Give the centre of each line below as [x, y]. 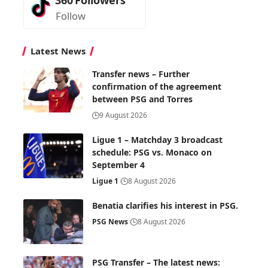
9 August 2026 [123, 115]
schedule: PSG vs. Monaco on [152, 152]
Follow [71, 16]
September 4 [118, 165]
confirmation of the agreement [157, 86]
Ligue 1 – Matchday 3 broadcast [157, 139]
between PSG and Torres [142, 99]
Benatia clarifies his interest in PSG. [165, 205]
